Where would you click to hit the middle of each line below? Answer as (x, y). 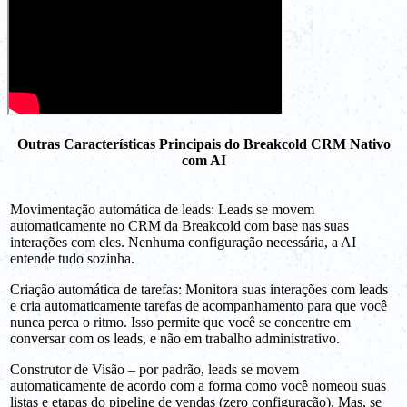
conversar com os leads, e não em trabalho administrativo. (175, 338)
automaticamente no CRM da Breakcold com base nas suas (179, 225)
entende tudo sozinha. (72, 258)
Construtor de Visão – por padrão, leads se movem (154, 369)
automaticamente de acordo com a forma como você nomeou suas (198, 385)
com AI (203, 160)
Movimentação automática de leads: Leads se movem (162, 209)
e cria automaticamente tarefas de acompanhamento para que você (199, 305)
